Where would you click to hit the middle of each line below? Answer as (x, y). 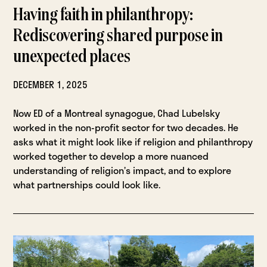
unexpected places (72, 57)
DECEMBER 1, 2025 (51, 84)
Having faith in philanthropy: (103, 15)
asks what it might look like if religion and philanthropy (133, 141)
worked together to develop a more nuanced (111, 156)
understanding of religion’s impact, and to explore (122, 170)
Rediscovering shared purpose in (118, 36)
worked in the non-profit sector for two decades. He (126, 127)
